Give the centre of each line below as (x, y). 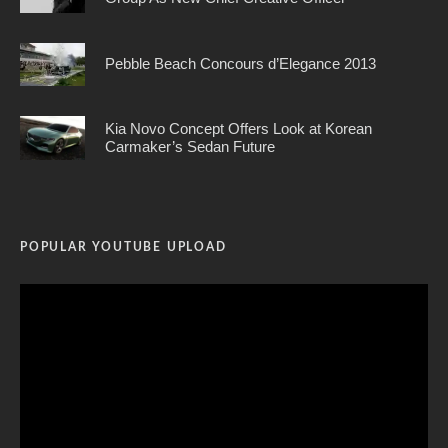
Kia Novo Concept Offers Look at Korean (238, 128)
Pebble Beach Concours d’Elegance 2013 (240, 64)
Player (39, 318)
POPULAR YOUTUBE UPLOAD (123, 246)
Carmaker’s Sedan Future (190, 146)
